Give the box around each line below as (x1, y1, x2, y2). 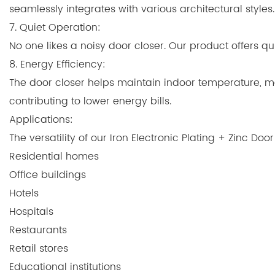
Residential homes (9, 148, 99, 165)
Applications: (9, 111, 73, 128)
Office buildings (9, 166, 86, 183)
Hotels (9, 185, 39, 201)
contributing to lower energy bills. (9, 93, 171, 109)
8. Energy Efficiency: (9, 56, 106, 72)
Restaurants (9, 222, 67, 238)
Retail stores (9, 240, 68, 257)
